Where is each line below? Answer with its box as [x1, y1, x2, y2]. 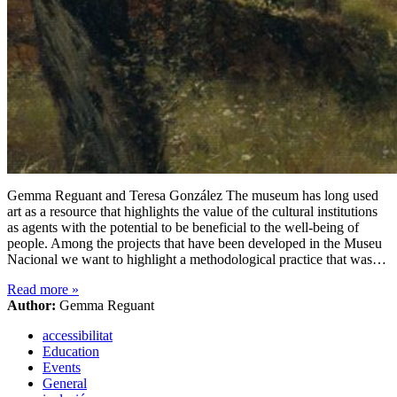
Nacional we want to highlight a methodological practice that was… [7, 252, 386, 268]
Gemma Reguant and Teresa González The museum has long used [7, 188, 378, 204]
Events [43, 360, 81, 376]
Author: [7, 298, 56, 314]
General [43, 376, 87, 392]
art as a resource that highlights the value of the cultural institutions [7, 204, 378, 220]
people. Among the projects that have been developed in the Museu [7, 236, 382, 252]
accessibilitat [43, 328, 113, 344]
